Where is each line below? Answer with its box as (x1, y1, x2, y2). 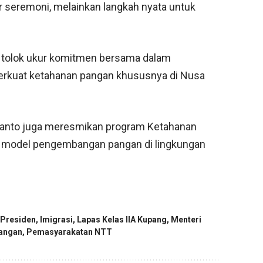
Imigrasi (40, 215, 73, 225)
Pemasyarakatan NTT (26, 227, 113, 237)
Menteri (171, 215, 202, 225)
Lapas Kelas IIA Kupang (77, 215, 167, 225)
